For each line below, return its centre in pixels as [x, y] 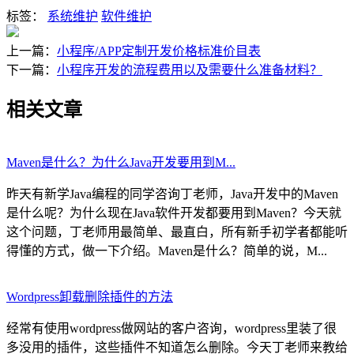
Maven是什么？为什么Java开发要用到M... [121, 163]
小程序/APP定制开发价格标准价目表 [159, 51]
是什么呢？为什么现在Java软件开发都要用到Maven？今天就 [174, 213]
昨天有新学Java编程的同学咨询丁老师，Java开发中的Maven [172, 194]
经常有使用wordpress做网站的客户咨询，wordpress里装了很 [171, 329]
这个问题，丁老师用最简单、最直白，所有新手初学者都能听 [177, 232]
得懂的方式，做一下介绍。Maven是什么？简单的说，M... [167, 251]
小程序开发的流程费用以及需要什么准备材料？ [190, 70]
